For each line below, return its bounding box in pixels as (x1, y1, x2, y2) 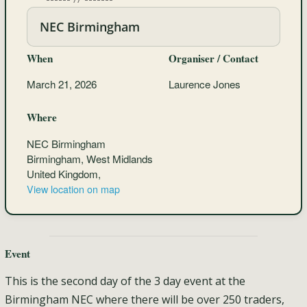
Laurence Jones (169, 77, 241, 92)
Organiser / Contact (169, 50, 259, 66)
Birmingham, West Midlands (26, 151, 153, 166)
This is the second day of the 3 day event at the (4, 273, 245, 289)
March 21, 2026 (26, 77, 97, 92)
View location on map (26, 181, 120, 196)
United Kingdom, (26, 166, 101, 181)
